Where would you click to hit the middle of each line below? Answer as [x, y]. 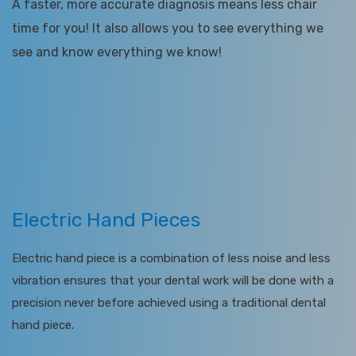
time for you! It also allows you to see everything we [168, 29]
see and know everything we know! [117, 52]
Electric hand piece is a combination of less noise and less [171, 259]
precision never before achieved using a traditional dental [169, 303]
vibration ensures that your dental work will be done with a [173, 281]
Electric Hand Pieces [106, 220]
